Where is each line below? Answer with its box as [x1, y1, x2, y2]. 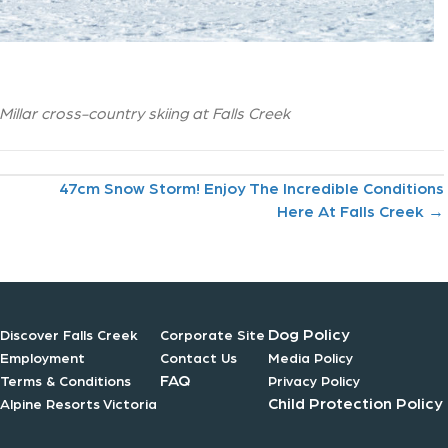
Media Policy [268, 348, 354, 367]
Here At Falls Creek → [277, 200, 444, 222]
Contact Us [160, 348, 238, 367]
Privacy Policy [268, 371, 361, 390]
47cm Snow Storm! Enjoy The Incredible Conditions [59, 177, 444, 199]
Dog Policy [268, 323, 351, 345]
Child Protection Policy [268, 392, 444, 414]
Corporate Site [160, 325, 266, 344]
